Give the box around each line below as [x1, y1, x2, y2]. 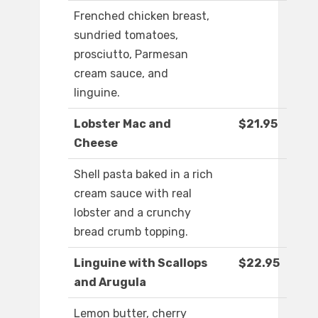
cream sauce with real [74, 187, 192, 201]
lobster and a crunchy [74, 206, 191, 220]
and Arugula [74, 275, 146, 290]
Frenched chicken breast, [74, 9, 209, 23]
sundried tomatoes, [74, 28, 178, 43]
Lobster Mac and [74, 117, 171, 131]
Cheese [74, 136, 118, 150]
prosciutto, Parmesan [74, 48, 188, 62]
